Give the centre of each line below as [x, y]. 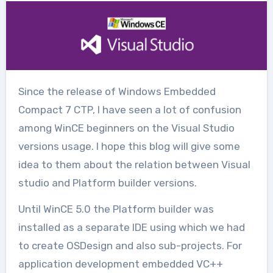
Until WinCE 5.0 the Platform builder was [116, 209]
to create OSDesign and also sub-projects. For [130, 245]
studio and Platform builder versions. [107, 183]
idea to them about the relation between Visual [134, 164]
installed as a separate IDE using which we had [131, 227]
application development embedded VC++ [120, 264]
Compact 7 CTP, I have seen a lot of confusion [129, 109]
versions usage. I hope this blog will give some [129, 146]
